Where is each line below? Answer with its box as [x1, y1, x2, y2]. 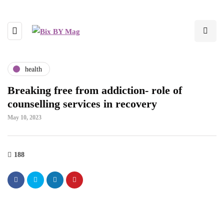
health [25, 65, 42, 73]
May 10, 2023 [7, 114, 41, 121]
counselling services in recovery [7, 97, 157, 110]
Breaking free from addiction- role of [7, 84, 182, 96]
